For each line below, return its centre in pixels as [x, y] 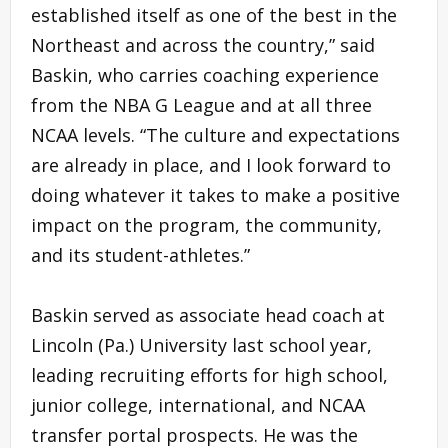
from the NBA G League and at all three [201, 104]
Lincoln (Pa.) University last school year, [201, 344]
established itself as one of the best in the [214, 14]
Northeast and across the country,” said [203, 44]
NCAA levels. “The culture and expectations [215, 134]
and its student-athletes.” [140, 254]
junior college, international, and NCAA [198, 404]
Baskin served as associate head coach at [208, 314]
